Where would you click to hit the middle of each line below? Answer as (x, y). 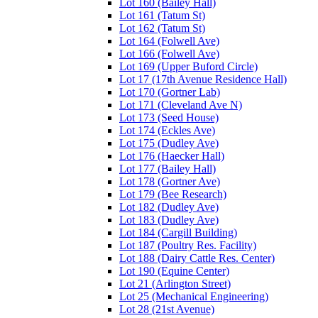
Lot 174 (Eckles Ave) (167, 130)
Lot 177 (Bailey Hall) (168, 168)
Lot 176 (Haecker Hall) (172, 155)
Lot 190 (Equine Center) (174, 270)
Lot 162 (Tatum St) (162, 28)
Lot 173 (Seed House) (169, 117)
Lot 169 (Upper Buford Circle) (188, 66)
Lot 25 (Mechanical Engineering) (194, 296)
